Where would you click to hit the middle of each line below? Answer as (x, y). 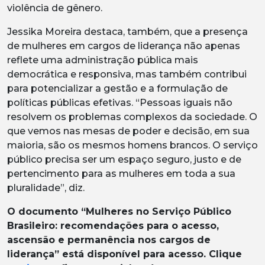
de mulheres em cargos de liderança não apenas (124, 46)
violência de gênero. (55, 8)
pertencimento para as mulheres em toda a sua (121, 173)
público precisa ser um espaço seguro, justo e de (124, 159)
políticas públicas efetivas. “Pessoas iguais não (120, 102)
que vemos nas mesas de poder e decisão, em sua (128, 131)
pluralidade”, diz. (46, 188)
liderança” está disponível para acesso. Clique (125, 254)
